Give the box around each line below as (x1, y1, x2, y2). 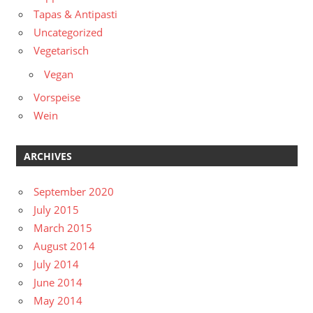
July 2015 (34, 202, 79, 217)
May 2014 (34, 293, 82, 307)
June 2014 (34, 275, 82, 289)
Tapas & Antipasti (34, 7, 117, 22)
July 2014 (34, 256, 79, 271)
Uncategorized (34, 25, 103, 40)
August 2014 (34, 238, 95, 253)
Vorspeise (34, 90, 80, 105)
